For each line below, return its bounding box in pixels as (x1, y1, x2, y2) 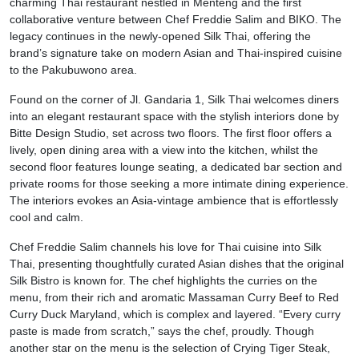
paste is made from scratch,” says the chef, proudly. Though (10, 324, 314, 337)
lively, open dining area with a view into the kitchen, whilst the (10, 143, 318, 156)
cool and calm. (10, 210, 83, 224)
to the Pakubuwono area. (10, 63, 137, 76)
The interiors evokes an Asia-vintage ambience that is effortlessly (10, 193, 338, 207)
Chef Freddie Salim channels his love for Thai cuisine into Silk (10, 240, 321, 253)
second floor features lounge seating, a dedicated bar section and (10, 159, 342, 173)
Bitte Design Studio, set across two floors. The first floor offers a (10, 126, 332, 139)
